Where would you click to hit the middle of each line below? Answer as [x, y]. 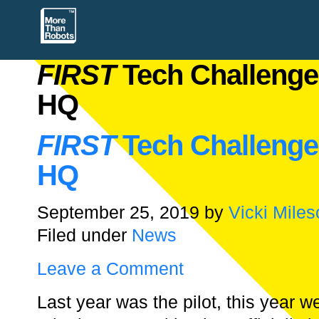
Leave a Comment [110, 268]
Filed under [84, 235]
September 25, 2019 [118, 212]
